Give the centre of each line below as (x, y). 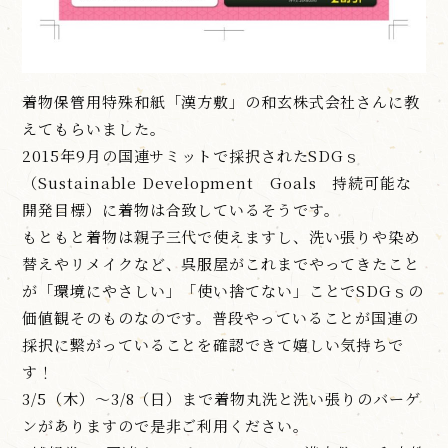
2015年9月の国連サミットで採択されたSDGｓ (191, 156)
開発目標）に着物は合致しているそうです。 (181, 210)
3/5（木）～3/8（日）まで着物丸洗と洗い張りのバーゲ (221, 399)
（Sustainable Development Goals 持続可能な (217, 183)
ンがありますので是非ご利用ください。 (165, 426)
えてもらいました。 (94, 129)
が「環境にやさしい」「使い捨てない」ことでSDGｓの (223, 291)
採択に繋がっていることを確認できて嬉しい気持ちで (213, 345)
